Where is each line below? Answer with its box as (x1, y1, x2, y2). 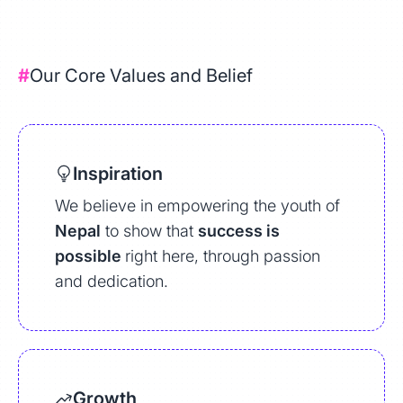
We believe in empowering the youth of (55, 196, 340, 215)
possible (55, 246, 125, 265)
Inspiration (73, 163, 163, 184)
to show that (101, 221, 198, 240)
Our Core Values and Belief (30, 65, 253, 86)
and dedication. (55, 272, 168, 291)
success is (198, 221, 280, 240)
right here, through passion (125, 246, 320, 265)
